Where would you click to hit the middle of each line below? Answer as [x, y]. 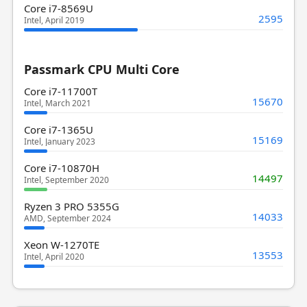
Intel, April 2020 [54, 256]
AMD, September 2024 [67, 218]
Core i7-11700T [60, 91]
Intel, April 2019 [54, 20]
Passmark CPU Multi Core [101, 69]
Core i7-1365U [58, 129]
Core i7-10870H [61, 168]
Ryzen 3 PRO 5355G [71, 206]
